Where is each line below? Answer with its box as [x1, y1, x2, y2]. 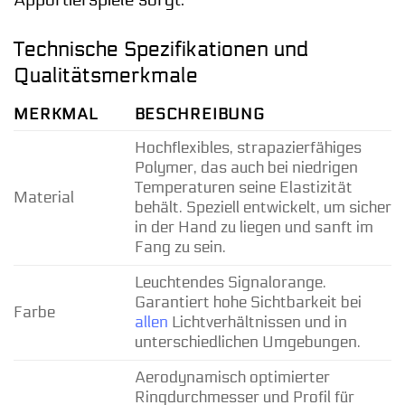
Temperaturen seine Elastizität [134, 177, 353, 197]
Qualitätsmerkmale [14, 63, 198, 89]
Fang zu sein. [134, 237, 226, 257]
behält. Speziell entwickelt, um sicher [134, 197, 391, 217]
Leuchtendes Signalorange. [134, 272, 326, 292]
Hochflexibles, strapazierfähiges [134, 137, 362, 157]
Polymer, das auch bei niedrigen [134, 157, 358, 177]
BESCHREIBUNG [134, 104, 265, 124]
